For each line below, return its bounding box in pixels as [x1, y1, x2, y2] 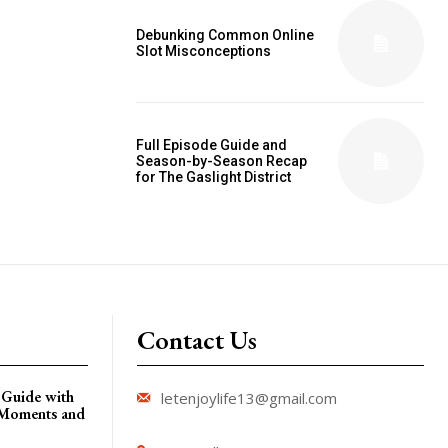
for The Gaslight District [136, 168, 291, 185]
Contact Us [137, 322, 257, 357]
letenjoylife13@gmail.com [161, 387, 337, 408]
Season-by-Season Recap [136, 152, 307, 169]
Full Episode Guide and [136, 136, 287, 153]
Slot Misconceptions [136, 43, 271, 60]
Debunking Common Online [136, 27, 314, 44]
